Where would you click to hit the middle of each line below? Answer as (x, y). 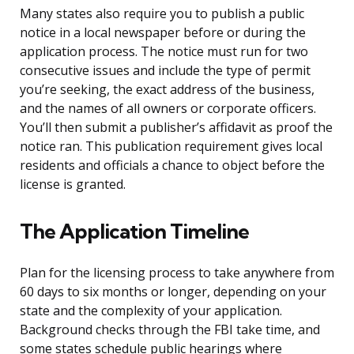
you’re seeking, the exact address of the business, (167, 90)
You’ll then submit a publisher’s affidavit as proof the (176, 128)
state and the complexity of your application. (151, 311)
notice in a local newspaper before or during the (163, 33)
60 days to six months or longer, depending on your (173, 292)
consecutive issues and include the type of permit (165, 71)
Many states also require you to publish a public (162, 14)
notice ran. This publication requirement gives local (171, 147)
